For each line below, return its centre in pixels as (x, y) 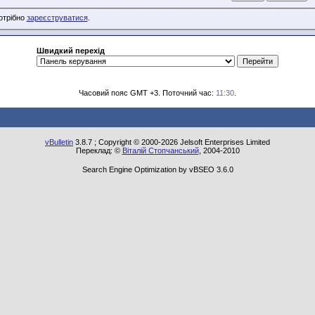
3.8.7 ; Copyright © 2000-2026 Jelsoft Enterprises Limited (172, 142)
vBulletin (59, 142)
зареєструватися (57, 18)
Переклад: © (99, 150)
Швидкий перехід (71, 51)
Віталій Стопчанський (160, 150)
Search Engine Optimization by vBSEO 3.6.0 (157, 169)
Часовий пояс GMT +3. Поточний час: (147, 93)
